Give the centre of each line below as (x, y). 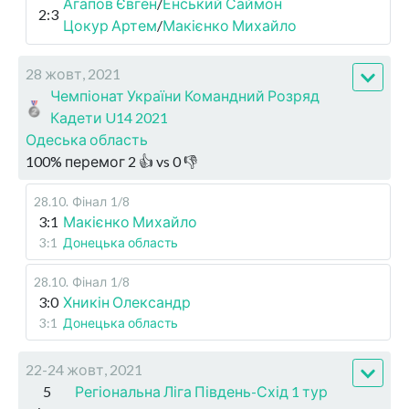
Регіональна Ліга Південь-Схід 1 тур (202, 392)
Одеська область (87, 140)
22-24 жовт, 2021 (84, 370)
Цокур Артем (110, 26)
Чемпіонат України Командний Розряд (185, 96)
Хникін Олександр (127, 302)
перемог (95, 162)
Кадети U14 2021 (110, 118)
